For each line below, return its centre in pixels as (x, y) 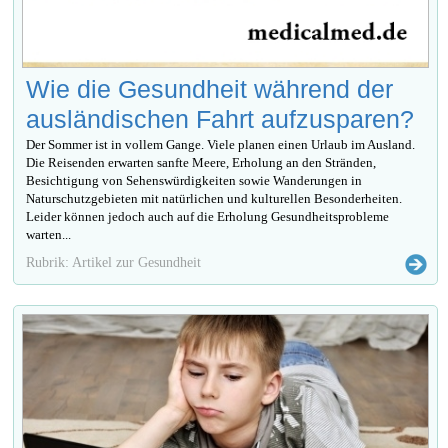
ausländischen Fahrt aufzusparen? (220, 119)
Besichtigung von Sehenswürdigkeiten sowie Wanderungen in (194, 181)
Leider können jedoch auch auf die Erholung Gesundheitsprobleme (208, 217)
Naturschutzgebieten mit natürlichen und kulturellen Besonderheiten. (214, 199)
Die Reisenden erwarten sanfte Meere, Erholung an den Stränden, (201, 163)
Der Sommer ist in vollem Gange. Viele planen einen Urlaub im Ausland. (221, 145)
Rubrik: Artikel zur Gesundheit (114, 262)
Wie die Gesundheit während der (210, 89)
